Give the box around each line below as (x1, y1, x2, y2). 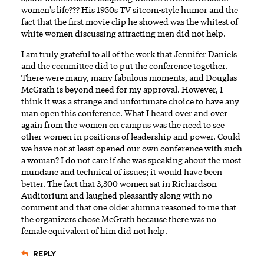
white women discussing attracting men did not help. (21, 28, 226, 39)
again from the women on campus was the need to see (21, 119, 225, 131)
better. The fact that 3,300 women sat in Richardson (21, 178, 217, 190)
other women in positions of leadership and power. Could (21, 131, 240, 143)
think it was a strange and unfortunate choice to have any (21, 95, 239, 107)
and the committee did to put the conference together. (21, 60, 227, 72)
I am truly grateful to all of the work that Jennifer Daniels (21, 48, 237, 60)
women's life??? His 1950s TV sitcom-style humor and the (21, 4, 238, 16)
